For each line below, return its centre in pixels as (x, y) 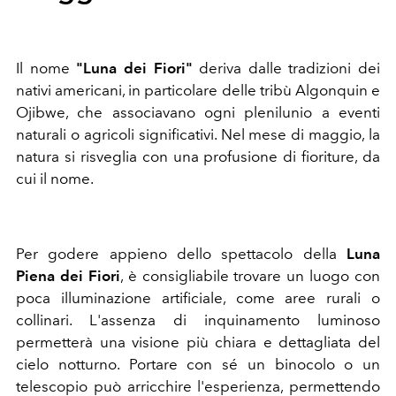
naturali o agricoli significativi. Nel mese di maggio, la (198, 134)
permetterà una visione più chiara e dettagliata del (198, 342)
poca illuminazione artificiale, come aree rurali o (198, 297)
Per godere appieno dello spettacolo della (181, 253)
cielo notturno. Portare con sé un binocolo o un (198, 364)
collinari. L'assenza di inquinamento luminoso (198, 320)
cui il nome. (56, 178)
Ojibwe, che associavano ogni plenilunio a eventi (198, 112)
